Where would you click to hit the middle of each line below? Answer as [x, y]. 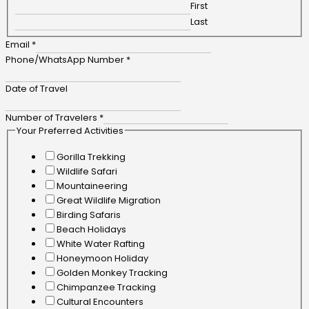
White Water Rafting [100, 244]
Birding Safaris [88, 215]
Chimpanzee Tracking [106, 288]
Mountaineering [92, 186]
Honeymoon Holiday [102, 259]
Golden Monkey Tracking [112, 273]
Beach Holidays [91, 230]
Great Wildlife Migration [108, 201]
